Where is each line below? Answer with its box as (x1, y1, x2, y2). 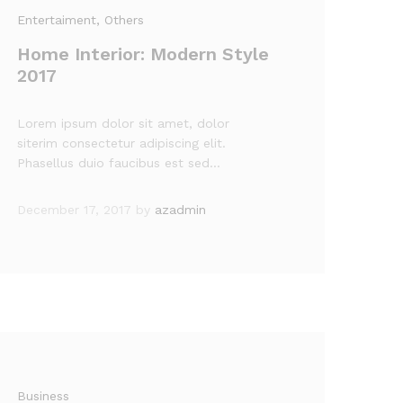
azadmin (155, 202, 207, 217)
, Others (96, 13, 145, 27)
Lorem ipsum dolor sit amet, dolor (17, 116, 230, 130)
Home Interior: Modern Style (17, 43, 270, 65)
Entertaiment (17, 13, 97, 27)
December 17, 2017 (17, 202, 132, 217)
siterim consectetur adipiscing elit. (17, 136, 227, 150)
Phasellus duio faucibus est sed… (17, 156, 221, 170)
